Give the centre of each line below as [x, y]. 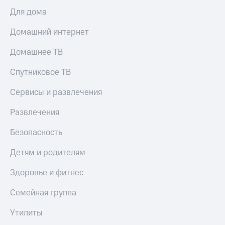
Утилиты [26, 213]
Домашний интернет [49, 32]
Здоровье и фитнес [47, 173]
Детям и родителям [48, 153]
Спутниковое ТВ [40, 73]
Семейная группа [43, 193]
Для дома [28, 12]
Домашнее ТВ [36, 52]
